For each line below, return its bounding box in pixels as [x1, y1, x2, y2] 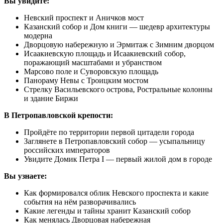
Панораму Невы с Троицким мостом [24, 76, 148, 85]
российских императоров [24, 145, 110, 154]
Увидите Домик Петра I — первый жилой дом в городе [24, 154, 212, 163]
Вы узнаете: [4, 171, 47, 180]
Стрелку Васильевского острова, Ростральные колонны [24, 85, 213, 94]
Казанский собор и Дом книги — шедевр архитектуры [24, 22, 210, 31]
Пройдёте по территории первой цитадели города [24, 127, 194, 136]
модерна [24, 31, 52, 40]
